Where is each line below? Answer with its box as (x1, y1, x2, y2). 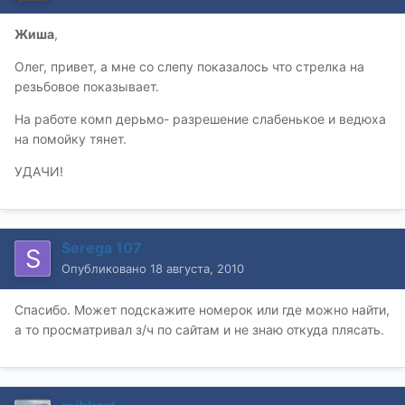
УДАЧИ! (14, 164, 63, 180)
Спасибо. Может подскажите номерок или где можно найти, (14, 302, 390, 318)
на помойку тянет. (14, 131, 127, 147)
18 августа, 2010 (150, 261, 244, 277)
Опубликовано (61, 261, 150, 277)
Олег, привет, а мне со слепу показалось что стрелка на (14, 59, 364, 75)
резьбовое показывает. (14, 79, 159, 95)
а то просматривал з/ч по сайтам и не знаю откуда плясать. (14, 322, 384, 338)
